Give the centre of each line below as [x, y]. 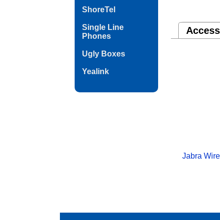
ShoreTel [99, 10]
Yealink [96, 71]
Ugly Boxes [104, 54]
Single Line [103, 27]
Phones [96, 36]
